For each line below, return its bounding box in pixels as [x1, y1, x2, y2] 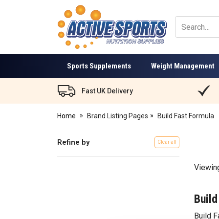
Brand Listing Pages [87, 112, 148, 120]
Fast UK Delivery [82, 87, 133, 95]
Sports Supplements [67, 61, 131, 70]
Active [57, 27, 76, 35]
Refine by [57, 138, 89, 147]
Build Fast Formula [157, 112, 215, 120]
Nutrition [57, 47, 83, 56]
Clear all [157, 139, 177, 145]
